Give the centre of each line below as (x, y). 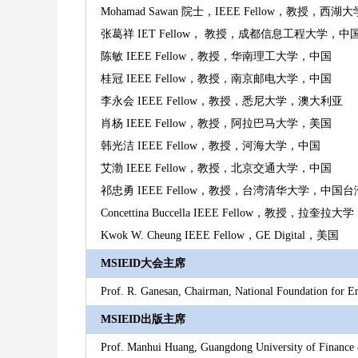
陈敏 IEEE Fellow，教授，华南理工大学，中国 (216, 56)
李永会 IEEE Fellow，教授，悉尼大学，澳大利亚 (222, 101)
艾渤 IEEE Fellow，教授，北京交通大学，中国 (216, 168)
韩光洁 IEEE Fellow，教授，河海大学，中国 (211, 145)
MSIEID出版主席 (143, 319)
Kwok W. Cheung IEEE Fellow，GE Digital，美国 (220, 235)
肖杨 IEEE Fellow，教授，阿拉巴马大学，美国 (216, 123)
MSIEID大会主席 (143, 263)
